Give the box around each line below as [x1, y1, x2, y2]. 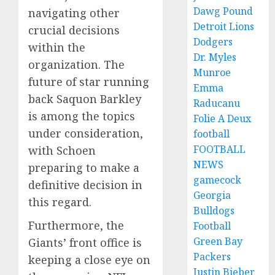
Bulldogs [193, 204, 235, 217]
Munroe [193, 66, 231, 79]
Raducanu [193, 96, 241, 110]
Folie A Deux [193, 112, 252, 125]
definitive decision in [28, 177, 142, 193]
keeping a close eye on [28, 252, 150, 268]
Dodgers [193, 35, 233, 48]
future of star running [28, 74, 149, 90]
